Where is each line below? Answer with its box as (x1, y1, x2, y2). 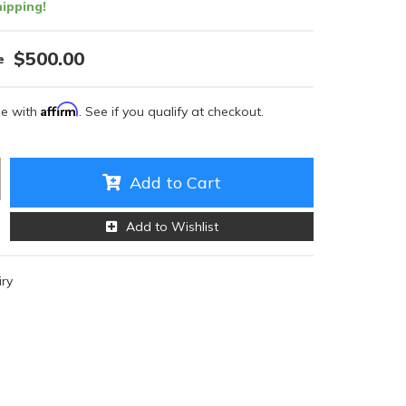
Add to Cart (130, 172, 221, 193)
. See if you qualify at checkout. (79, 103, 264, 120)
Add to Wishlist (125, 218, 218, 235)
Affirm (41, 101, 79, 117)
